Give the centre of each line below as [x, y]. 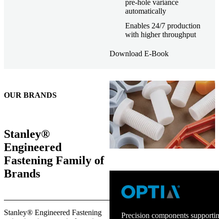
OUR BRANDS [30, 95]
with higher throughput [161, 34]
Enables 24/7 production [163, 25]
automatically [146, 11]
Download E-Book [139, 54]
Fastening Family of [54, 161]
